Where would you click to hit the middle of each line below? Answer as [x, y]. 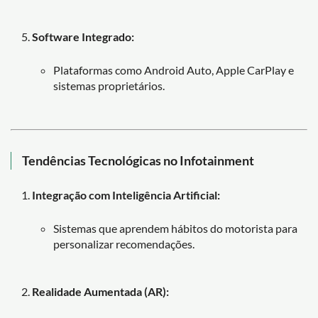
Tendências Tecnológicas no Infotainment [138, 160]
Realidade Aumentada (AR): [100, 291]
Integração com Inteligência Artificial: [126, 194]
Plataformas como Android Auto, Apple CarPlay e [174, 70]
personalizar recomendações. [124, 243]
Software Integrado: [83, 36]
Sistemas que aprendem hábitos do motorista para [175, 228]
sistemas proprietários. [109, 85]
